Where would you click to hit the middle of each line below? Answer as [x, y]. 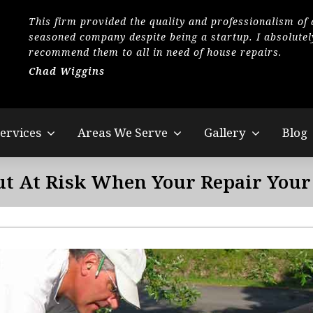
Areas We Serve [123, 132]
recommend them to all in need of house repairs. [155, 52]
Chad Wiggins [67, 71]
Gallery [225, 132]
